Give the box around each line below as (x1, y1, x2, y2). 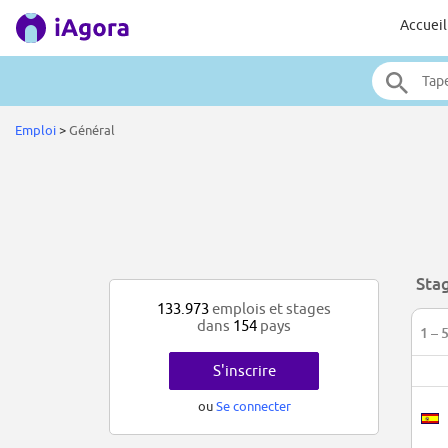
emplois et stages (209, 300, 331, 318)
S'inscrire (212, 362, 276, 380)
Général (69, 122, 115, 138)
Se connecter (215, 398, 291, 415)
